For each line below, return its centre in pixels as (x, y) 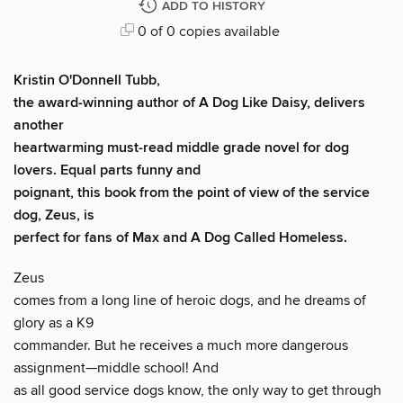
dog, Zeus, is (54, 215)
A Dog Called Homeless (267, 237)
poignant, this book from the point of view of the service (192, 193)
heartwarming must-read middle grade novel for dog (181, 148)
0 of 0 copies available (206, 31)
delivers (338, 103)
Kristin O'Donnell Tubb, (87, 80)
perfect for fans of (73, 237)
